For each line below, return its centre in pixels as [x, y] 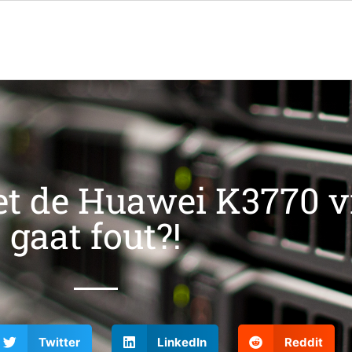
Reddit [303, 342]
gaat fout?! [96, 235]
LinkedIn [182, 342]
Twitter [59, 342]
